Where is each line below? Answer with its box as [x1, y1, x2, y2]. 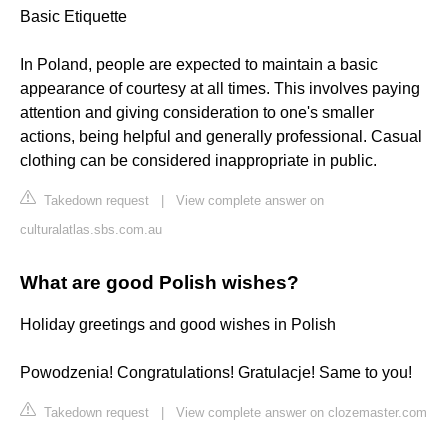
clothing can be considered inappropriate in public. [20, 152, 377, 170]
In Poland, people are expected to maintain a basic [20, 56, 378, 74]
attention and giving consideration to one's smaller [20, 104, 374, 122]
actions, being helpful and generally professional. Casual [20, 128, 422, 146]
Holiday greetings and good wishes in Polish [20, 316, 336, 334]
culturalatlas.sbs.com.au [20, 222, 162, 238]
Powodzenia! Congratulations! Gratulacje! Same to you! [20, 364, 412, 382]
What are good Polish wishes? [20, 272, 299, 294]
